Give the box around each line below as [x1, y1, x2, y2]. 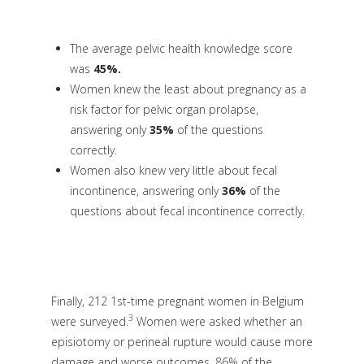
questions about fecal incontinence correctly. [69, 203, 305, 219]
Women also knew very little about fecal [69, 162, 277, 179]
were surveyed [50, 313, 126, 329]
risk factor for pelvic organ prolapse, [69, 102, 258, 118]
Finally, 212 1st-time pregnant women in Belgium [50, 292, 304, 309]
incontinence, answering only [69, 183, 222, 199]
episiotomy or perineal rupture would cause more [50, 333, 313, 349]
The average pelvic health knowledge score [69, 41, 292, 57]
